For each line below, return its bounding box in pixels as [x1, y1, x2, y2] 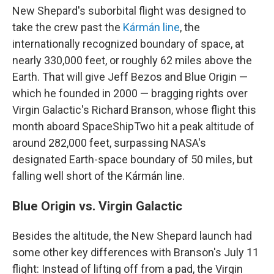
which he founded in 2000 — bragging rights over [12, 86, 248, 100]
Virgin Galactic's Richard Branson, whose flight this [12, 103, 256, 116]
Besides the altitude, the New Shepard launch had [12, 229, 252, 242]
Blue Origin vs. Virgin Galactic [12, 198, 182, 213]
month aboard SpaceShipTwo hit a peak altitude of [12, 119, 254, 133]
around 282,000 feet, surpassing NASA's [12, 136, 206, 149]
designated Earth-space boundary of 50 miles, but [12, 152, 253, 166]
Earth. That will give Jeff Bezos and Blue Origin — [12, 70, 248, 83]
